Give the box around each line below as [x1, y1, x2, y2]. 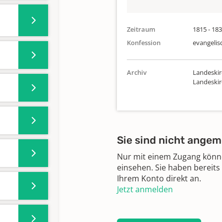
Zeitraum [127, 25, 155, 34]
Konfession [127, 38, 161, 47]
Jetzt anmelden [117, 184, 173, 195]
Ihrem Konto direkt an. [117, 173, 201, 184]
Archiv [127, 68, 147, 77]
